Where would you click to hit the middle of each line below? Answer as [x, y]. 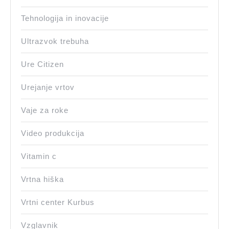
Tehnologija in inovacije [65, 18]
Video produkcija [53, 133]
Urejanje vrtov [48, 87]
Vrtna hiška [42, 179]
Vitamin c [39, 156]
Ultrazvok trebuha [55, 41]
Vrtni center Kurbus [58, 202]
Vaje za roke [45, 110]
